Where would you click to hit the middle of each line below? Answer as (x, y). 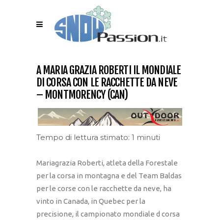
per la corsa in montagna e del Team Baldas (109, 176)
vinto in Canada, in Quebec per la (91, 201)
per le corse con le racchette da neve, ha (104, 189)
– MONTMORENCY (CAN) (82, 95)
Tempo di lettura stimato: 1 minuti (98, 137)
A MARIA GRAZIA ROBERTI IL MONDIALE (109, 70)
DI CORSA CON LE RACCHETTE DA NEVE (107, 82)
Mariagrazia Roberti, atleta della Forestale (107, 163)
